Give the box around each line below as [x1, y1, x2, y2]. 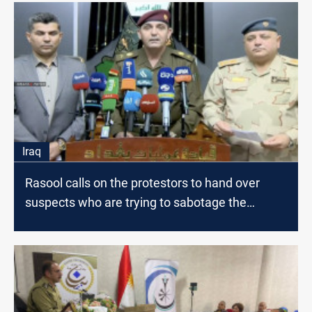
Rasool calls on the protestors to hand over [25, 175, 260, 190]
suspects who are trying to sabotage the [25, 194, 247, 210]
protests [25, 214, 71, 229]
